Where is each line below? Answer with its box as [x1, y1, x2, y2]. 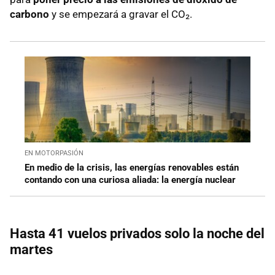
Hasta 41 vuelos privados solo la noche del [10, 225, 265, 241]
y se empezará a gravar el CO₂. [49, 7, 192, 20]
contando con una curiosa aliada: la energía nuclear [25, 174, 236, 185]
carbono [10, 7, 49, 20]
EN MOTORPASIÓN [25, 149, 83, 157]
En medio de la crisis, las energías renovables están [25, 161, 239, 173]
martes [10, 241, 53, 257]
